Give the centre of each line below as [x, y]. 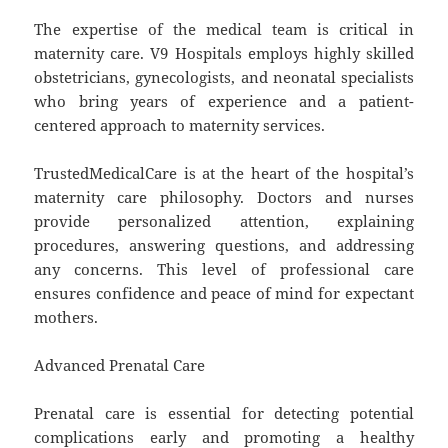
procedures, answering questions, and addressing [224, 244]
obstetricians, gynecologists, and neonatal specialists [224, 76]
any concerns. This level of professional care [224, 268]
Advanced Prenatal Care [120, 364]
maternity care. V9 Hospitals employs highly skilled [224, 52]
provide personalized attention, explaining [224, 220]
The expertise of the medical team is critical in [224, 28]
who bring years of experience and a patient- [224, 100]
